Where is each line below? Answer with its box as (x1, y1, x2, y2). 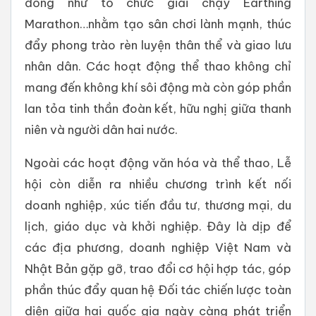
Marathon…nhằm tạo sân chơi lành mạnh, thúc (25, 16, 291, 31)
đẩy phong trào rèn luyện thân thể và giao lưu (25, 37, 291, 52)
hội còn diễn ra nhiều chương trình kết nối (25, 176, 291, 191)
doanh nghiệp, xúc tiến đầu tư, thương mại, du (25, 197, 291, 212)
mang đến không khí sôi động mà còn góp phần (25, 79, 291, 95)
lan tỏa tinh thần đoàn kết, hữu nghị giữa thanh (25, 100, 291, 116)
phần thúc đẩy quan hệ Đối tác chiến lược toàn (25, 281, 291, 297)
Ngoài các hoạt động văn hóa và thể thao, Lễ (25, 154, 291, 170)
